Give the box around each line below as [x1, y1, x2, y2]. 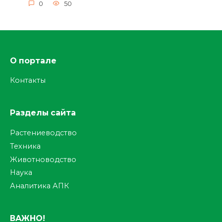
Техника [10, 141, 41, 151]
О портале [10, 55, 56, 65]
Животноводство [10, 155, 76, 164]
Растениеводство [10, 128, 77, 137]
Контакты [10, 76, 46, 85]
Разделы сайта [10, 108, 76, 118]
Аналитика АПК [10, 181, 69, 190]
